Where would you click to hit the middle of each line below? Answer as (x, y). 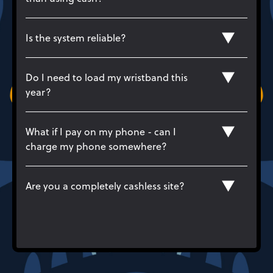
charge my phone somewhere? (96, 146)
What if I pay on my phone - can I (101, 131)
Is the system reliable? (76, 37)
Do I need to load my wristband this (107, 77)
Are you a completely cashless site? (105, 186)
